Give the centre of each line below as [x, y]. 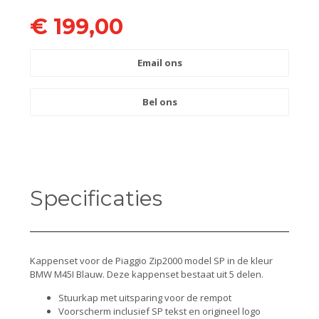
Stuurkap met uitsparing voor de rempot [145, 298]
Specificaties [96, 198]
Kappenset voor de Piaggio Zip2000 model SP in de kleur [151, 260]
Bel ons [159, 101]
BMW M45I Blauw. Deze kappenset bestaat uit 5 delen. [147, 274]
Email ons [159, 62]
